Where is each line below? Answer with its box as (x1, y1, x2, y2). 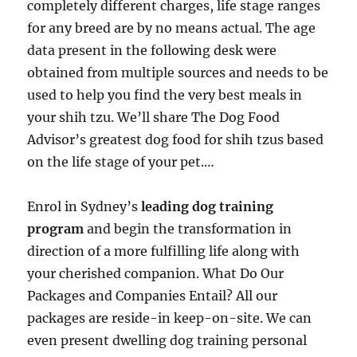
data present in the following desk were (27, 42, 277, 58)
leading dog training (141, 198, 274, 214)
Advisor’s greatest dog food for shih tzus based (27, 131, 324, 147)
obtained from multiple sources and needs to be (27, 65, 329, 80)
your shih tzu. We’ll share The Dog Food (27, 109, 280, 125)
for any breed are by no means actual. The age (27, 20, 316, 36)
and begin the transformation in (87, 221, 292, 237)
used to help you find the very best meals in (27, 87, 303, 103)
